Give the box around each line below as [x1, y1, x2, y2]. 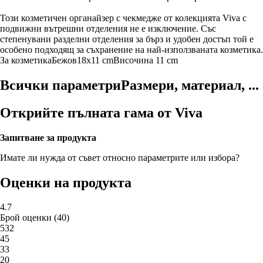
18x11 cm [77, 55, 113, 65]
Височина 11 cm [113, 55, 178, 65]
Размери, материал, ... [121, 77, 259, 93]
